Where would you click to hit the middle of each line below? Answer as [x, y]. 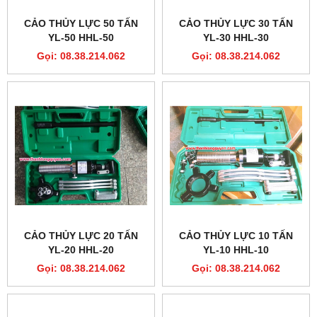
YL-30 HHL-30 [236, 38]
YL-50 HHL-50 [81, 38]
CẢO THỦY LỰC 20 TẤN [81, 236]
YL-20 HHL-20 [81, 250]
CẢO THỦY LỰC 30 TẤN [236, 24]
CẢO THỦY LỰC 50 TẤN [81, 24]
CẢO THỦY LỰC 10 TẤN [236, 236]
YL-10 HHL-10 [236, 250]
